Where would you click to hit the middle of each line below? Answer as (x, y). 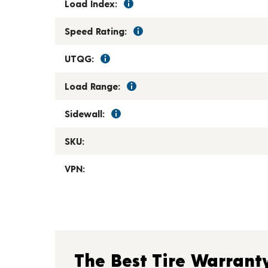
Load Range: (92, 86)
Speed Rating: (96, 31)
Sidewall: (85, 113)
